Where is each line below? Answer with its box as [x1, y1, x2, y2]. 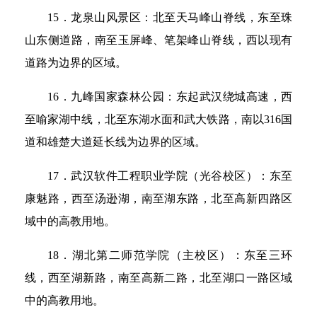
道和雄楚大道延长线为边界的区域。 [25, 135, 206, 148]
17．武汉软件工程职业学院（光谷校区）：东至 [47, 169, 292, 182]
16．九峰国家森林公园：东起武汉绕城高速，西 [47, 90, 292, 103]
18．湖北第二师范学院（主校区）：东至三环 [47, 248, 292, 261]
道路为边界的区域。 [25, 56, 127, 69]
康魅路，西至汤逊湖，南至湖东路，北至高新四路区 [25, 192, 292, 204]
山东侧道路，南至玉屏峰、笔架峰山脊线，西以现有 [25, 33, 292, 46]
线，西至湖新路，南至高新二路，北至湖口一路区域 [25, 271, 292, 284]
